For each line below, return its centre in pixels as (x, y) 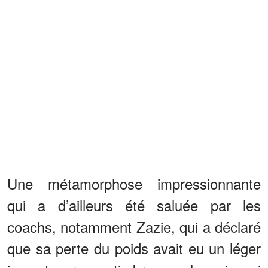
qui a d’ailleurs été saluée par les (134, 205)
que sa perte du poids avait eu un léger (134, 248)
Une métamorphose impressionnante (134, 183)
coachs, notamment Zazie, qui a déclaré (134, 226)
